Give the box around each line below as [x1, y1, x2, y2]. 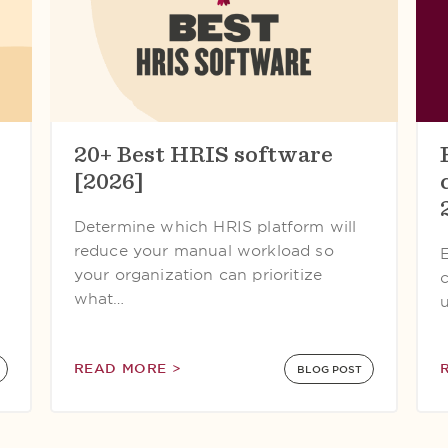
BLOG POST [296, 363, 362, 375]
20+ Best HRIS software [73, 142, 333, 166]
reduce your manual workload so [73, 242, 334, 260]
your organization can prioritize [73, 266, 323, 284]
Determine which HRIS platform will [73, 218, 357, 236]
